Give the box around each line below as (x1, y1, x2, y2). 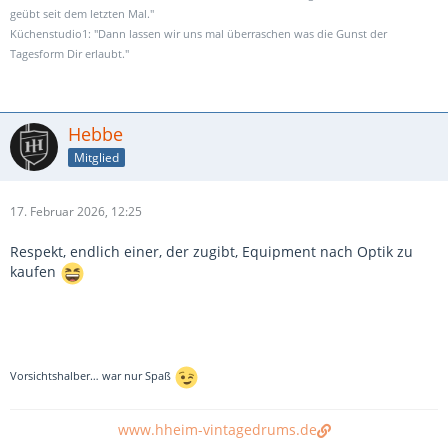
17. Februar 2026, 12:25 (10, 203, 142, 220)
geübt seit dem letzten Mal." (10, 7, 154, 21)
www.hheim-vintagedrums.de (117, 419, 317, 439)
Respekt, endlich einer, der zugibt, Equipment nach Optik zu (10, 242, 413, 261)
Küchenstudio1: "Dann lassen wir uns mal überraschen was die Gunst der (10, 27, 387, 41)
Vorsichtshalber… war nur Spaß (10, 369, 174, 383)
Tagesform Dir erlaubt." (10, 47, 129, 61)
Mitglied (74, 148, 119, 166)
